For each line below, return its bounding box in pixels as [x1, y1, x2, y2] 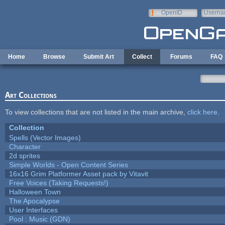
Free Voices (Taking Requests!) [9, 178, 108, 187]
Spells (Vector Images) [9, 133, 81, 142]
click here [187, 107, 217, 116]
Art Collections [5, 90, 57, 100]
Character [9, 142, 41, 151]
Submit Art [83, 53, 114, 60]
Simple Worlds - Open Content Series [9, 160, 128, 169]
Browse [43, 53, 65, 60]
